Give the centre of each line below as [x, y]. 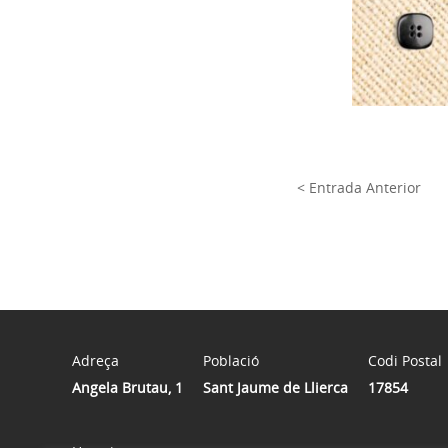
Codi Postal [405, 361]
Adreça [95, 361]
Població [231, 361]
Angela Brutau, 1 [127, 388]
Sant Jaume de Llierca [275, 388]
